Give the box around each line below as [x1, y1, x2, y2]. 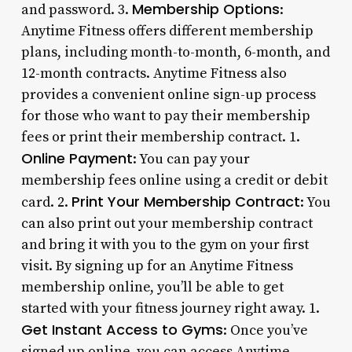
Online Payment [20, 148, 133, 168]
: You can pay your [132, 149, 250, 168]
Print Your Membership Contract [71, 191, 300, 211]
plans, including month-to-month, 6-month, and [20, 42, 330, 61]
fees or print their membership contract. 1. [20, 127, 300, 146]
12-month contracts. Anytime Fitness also [20, 64, 287, 82]
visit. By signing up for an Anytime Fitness [20, 256, 293, 275]
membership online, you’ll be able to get [20, 277, 284, 296]
